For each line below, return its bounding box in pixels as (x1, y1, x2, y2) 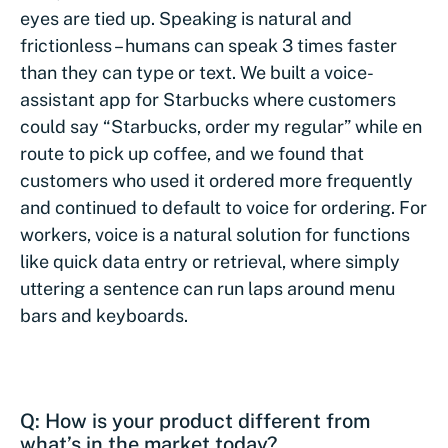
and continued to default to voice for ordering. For (20, 197, 427, 218)
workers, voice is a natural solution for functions (20, 224, 410, 245)
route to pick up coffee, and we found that (20, 143, 364, 164)
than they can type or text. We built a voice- (20, 62, 374, 83)
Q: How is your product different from (20, 409, 370, 433)
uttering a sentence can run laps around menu (20, 278, 395, 299)
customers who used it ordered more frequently (20, 170, 413, 191)
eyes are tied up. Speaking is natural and (20, 8, 352, 29)
